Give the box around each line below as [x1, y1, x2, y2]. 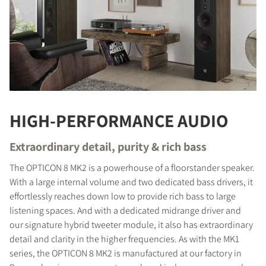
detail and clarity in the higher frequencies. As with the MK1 [9, 232, 239, 245]
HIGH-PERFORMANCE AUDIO [9, 108, 228, 132]
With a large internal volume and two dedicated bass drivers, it [9, 175, 253, 188]
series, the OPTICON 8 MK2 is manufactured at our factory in [9, 246, 242, 259]
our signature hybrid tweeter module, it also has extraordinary [9, 218, 253, 231]
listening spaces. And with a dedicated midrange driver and [9, 204, 241, 217]
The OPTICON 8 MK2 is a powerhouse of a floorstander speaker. [9, 161, 255, 174]
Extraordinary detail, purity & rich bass [9, 138, 207, 154]
